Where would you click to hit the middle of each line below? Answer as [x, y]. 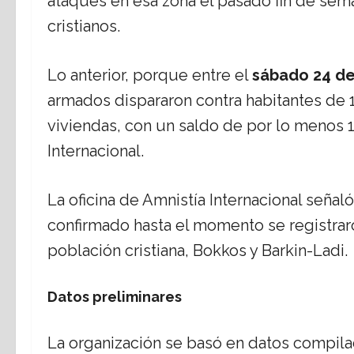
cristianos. [84, 26]
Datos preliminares [115, 297]
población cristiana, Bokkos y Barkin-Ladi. [198, 251]
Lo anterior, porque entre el [150, 75]
